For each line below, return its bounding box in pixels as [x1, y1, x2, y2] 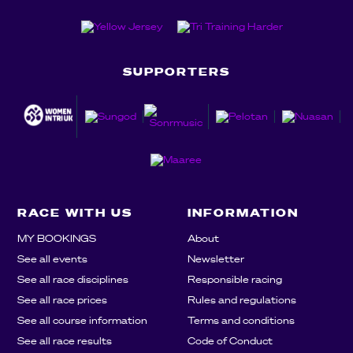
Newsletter [187, 251, 244, 266]
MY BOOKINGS [17, 231, 96, 245]
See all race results [17, 333, 112, 347]
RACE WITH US [17, 205, 132, 220]
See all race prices [17, 292, 107, 307]
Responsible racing [187, 272, 282, 286]
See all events [17, 251, 87, 266]
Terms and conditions [187, 313, 295, 327]
